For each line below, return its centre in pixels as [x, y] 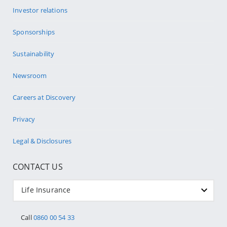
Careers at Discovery [44, 97]
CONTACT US [38, 166]
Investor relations [40, 10]
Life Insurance [46, 190]
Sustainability [34, 53]
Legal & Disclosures [42, 141]
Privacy [24, 119]
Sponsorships [34, 32]
